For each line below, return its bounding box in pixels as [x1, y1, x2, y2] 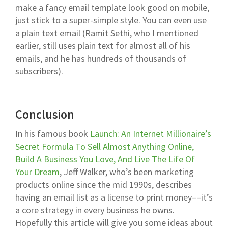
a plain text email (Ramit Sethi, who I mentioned [15, 27, 198, 39]
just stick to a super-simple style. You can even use [15, 14, 207, 26]
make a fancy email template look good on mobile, [15, 2, 209, 14]
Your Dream [15, 166, 60, 178]
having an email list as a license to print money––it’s [15, 191, 213, 204]
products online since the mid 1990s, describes [15, 179, 192, 191]
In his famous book [15, 128, 90, 140]
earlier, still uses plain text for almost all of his [15, 40, 190, 52]
